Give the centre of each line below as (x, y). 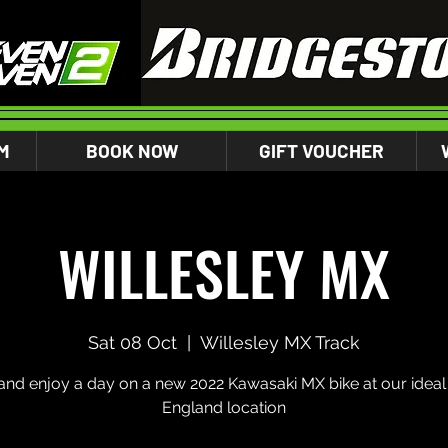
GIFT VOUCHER (321, 150)
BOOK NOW (131, 150)
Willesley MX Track (280, 342)
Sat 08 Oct (132, 342)
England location (224, 407)
